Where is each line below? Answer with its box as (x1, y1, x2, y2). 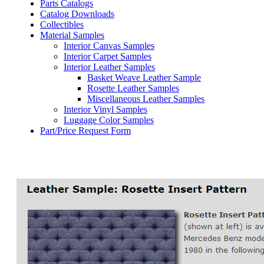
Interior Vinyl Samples (64, 104, 147, 114)
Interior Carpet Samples (64, 51, 151, 61)
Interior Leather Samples (64, 62, 155, 72)
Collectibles (40, 19, 84, 29)
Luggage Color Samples (64, 115, 154, 125)
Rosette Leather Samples (87, 83, 179, 93)
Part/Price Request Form (40, 126, 131, 136)
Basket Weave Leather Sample (87, 72, 201, 82)
